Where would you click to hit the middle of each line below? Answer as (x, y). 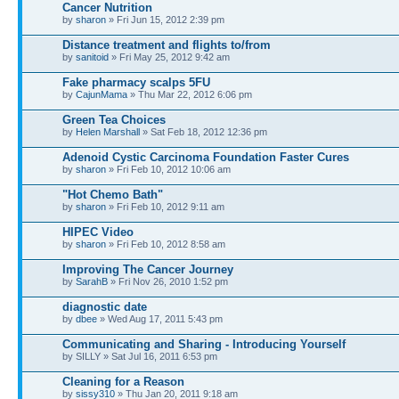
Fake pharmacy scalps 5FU (136, 82)
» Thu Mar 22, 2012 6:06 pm (190, 94)
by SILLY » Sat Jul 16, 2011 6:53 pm (140, 356)
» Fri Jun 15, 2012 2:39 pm (165, 19)
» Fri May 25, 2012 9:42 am (169, 57)
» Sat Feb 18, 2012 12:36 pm (204, 131)
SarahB (92, 281)
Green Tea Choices (114, 119)
